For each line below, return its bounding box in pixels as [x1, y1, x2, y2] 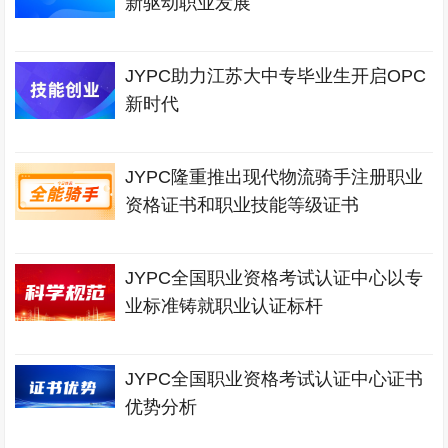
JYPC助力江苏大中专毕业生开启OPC [125, 66, 427, 86]
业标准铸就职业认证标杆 [125, 296, 324, 316]
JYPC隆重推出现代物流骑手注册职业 [125, 167, 424, 187]
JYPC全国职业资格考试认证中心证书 [125, 369, 424, 389]
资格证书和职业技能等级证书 [125, 195, 360, 215]
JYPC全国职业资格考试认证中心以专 [125, 268, 424, 288]
